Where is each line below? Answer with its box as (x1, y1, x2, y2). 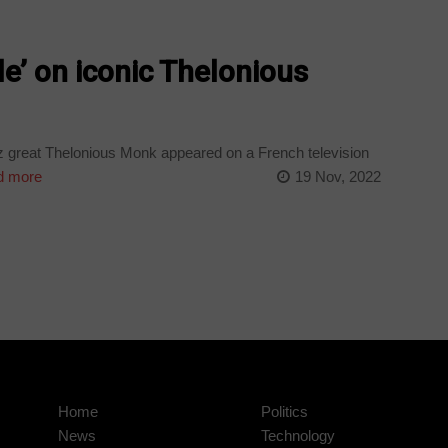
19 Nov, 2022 (294, 167, 381, 185)
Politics (260, 402, 308, 420)
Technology (260, 426, 335, 444)
